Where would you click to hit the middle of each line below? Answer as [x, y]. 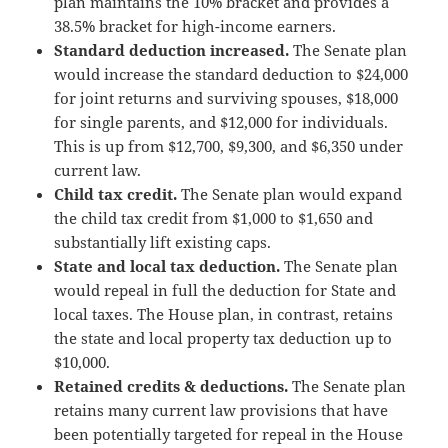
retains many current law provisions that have [221, 409]
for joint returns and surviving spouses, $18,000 [226, 97]
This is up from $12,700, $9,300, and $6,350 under [229, 145]
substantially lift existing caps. [163, 241]
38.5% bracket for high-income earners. [195, 25]
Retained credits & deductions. [171, 385]
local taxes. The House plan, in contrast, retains [224, 313]
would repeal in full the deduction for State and [225, 289]
